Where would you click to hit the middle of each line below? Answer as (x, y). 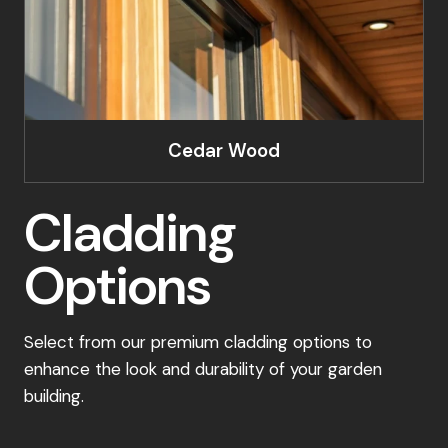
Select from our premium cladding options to (198, 341)
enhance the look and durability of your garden (203, 368)
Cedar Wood (224, 150)
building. (54, 395)
